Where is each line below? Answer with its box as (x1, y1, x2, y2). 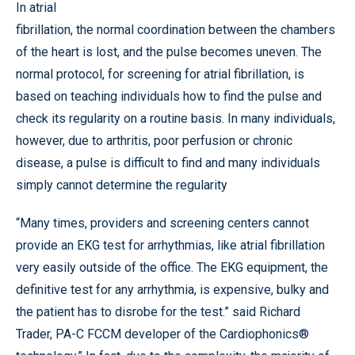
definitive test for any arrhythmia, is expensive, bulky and (16, 282, 329, 297)
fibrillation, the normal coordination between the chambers (16, 22, 335, 37)
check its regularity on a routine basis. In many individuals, (16, 111, 335, 126)
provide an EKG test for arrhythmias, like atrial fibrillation (16, 238, 325, 253)
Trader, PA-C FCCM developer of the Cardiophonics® (16, 326, 309, 342)
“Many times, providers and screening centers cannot (16, 216, 309, 231)
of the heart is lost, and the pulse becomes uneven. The (16, 44, 322, 59)
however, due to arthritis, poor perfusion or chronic (16, 133, 292, 148)
